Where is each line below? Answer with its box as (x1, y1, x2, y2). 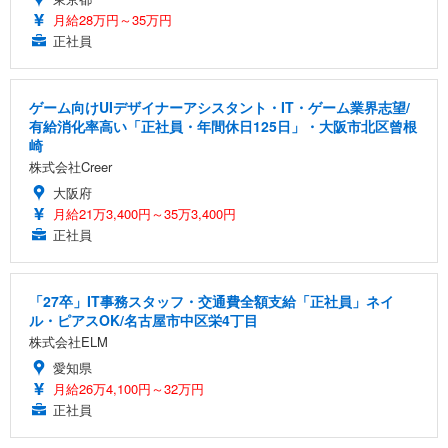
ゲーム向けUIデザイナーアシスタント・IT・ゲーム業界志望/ (29, 97, 410, 118)
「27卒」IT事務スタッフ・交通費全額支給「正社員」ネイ (29, 291, 394, 312)
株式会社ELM (29, 332, 108, 352)
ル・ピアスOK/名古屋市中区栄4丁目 (29, 310, 258, 331)
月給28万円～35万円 (53, 10, 172, 30)
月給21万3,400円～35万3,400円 (53, 204, 236, 224)
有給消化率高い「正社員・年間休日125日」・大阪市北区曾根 (29, 116, 417, 137)
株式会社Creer (29, 157, 112, 177)
